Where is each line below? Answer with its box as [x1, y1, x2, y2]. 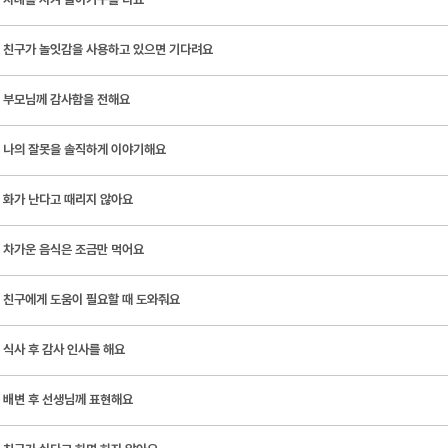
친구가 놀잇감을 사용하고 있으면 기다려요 [3, 42, 213, 57]
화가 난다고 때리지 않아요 [3, 192, 133, 207]
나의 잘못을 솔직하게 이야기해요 [3, 142, 166, 157]
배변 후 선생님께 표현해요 [3, 392, 133, 407]
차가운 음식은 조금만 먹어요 [3, 242, 144, 257]
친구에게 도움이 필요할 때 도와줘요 [3, 292, 180, 307]
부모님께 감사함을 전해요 [3, 92, 130, 107]
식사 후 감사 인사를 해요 [3, 342, 125, 357]
